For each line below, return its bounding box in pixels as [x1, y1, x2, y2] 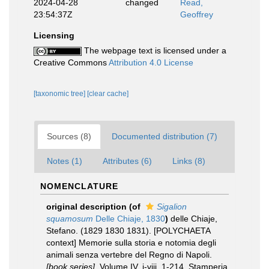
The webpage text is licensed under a [82, 46, 226, 55]
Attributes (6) [103, 156, 152, 166]
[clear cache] [87, 89, 128, 98]
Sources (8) [47, 131, 91, 141]
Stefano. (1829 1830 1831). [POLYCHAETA [46, 226, 210, 235]
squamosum [46, 214, 93, 223]
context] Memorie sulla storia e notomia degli [46, 238, 216, 247]
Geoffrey [180, 10, 213, 19]
